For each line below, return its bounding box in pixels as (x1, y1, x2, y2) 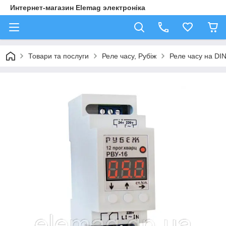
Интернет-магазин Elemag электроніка (10, 4, 145, 12)
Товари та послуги (28, 52, 89, 60)
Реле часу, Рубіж (102, 52, 156, 60)
